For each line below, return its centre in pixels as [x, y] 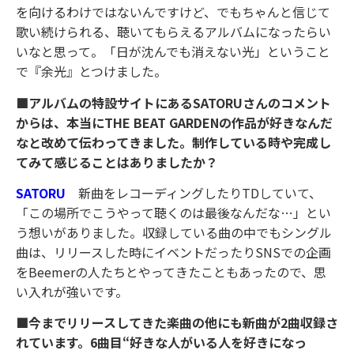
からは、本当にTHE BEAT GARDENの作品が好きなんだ [174, 122]
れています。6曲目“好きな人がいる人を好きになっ [161, 343]
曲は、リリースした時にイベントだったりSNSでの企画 [173, 252]
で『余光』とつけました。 [91, 72]
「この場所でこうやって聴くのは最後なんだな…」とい [173, 212]
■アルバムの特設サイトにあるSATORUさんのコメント [173, 102]
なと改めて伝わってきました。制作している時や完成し [173, 142]
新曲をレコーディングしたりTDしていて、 [200, 192]
